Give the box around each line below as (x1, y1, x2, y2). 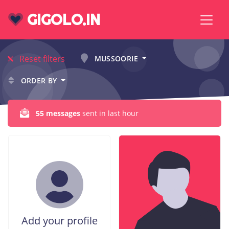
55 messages (36, 108, 80, 118)
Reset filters (17, 53, 65, 64)
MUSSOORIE (92, 54, 141, 63)
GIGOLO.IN (23, 11, 100, 29)
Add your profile (21, 214, 98, 227)
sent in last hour (80, 108, 139, 118)
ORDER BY (18, 76, 59, 85)
